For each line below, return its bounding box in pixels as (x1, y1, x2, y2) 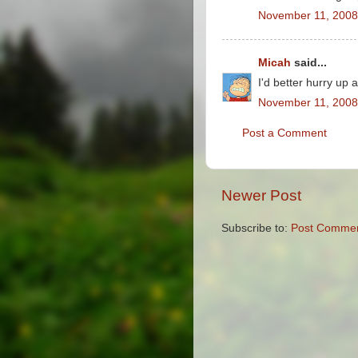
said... (291, 57, 327, 69)
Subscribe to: (221, 221, 291, 234)
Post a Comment (242, 126, 327, 139)
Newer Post (221, 187, 301, 204)
